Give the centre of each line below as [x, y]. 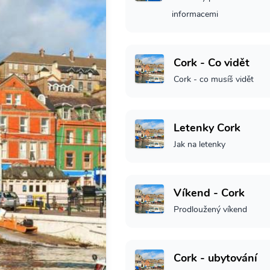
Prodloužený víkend [210, 209]
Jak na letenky [199, 144]
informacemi [195, 14]
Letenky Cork [207, 127]
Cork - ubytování [215, 258]
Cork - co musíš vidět [214, 79]
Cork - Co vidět [212, 62]
